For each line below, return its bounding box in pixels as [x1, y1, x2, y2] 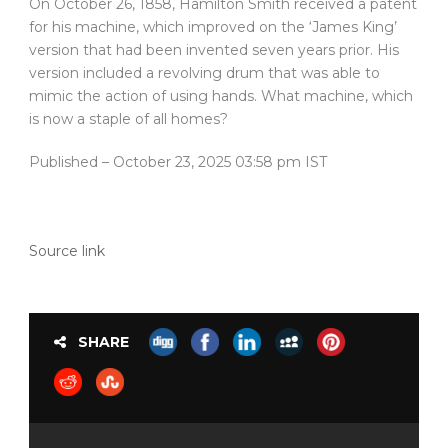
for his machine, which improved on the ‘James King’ [29, 18, 397, 37]
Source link [29, 242, 105, 261]
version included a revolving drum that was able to [29, 64, 380, 83]
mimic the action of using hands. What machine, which [29, 87, 413, 106]
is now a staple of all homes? [29, 110, 228, 129]
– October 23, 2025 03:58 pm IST [102, 153, 327, 172]
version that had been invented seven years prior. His [29, 41, 399, 60]
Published [29, 153, 102, 172]
